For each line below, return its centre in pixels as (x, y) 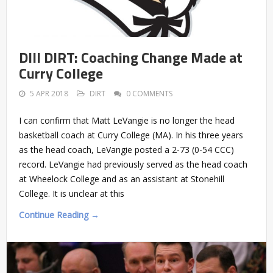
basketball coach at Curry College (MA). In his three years (131, 135)
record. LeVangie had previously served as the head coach (133, 165)
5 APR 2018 (49, 94)
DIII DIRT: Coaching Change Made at (131, 58)
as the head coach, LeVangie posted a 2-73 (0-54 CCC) (126, 150)
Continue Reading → (59, 215)
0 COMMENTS (149, 94)
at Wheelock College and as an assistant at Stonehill (122, 179)
